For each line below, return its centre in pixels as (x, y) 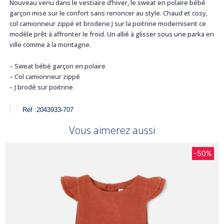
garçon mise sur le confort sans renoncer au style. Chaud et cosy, (108, 13)
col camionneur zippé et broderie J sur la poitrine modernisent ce (107, 23)
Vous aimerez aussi (112, 130)
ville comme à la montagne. (50, 44)
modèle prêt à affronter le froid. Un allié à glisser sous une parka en (111, 34)
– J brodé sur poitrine (41, 87)
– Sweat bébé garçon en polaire (57, 66)
